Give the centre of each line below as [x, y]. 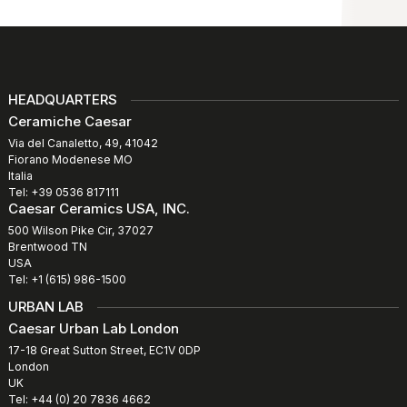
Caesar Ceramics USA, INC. [99, 209]
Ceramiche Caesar [70, 122]
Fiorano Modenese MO [70, 160]
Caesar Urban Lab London [94, 329]
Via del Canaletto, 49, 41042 [83, 144]
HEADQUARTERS [63, 100]
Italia [20, 176]
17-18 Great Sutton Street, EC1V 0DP [104, 351]
